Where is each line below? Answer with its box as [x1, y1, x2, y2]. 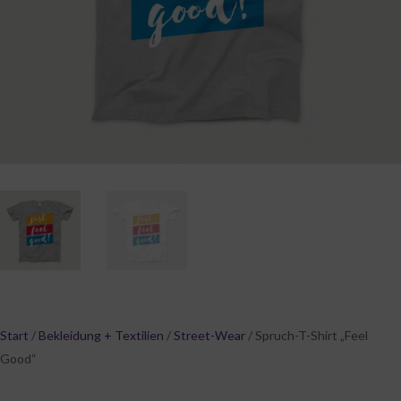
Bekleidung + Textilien [38, 328, 164, 344]
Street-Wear [174, 328, 245, 344]
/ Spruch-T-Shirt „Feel [245, 328, 368, 344]
